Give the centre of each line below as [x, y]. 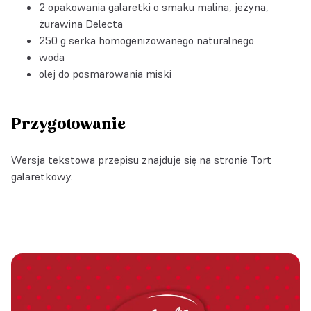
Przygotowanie [68, 125]
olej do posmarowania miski [105, 74]
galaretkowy [41, 176]
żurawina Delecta [81, 24]
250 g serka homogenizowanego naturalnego [146, 40]
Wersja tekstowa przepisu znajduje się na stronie [131, 160]
